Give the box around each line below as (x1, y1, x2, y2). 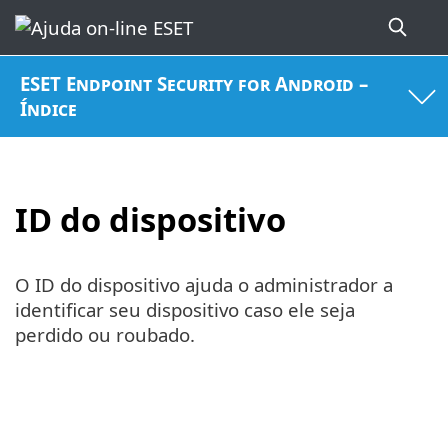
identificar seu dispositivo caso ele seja (15, 297, 355, 323)
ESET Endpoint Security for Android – (20, 71, 369, 97)
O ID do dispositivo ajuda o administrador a (15, 272, 393, 298)
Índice (20, 96, 78, 122)
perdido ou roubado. (15, 322, 195, 348)
